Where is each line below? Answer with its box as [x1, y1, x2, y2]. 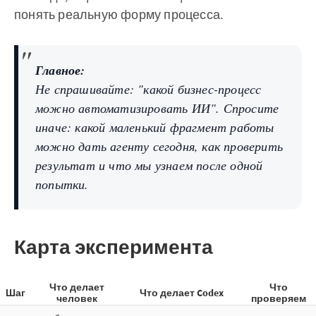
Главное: [35, 61, 85, 80]
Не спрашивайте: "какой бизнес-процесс [35, 80, 262, 98]
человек [56, 292, 97, 305]
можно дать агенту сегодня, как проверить [35, 138, 283, 155]
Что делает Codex [140, 286, 224, 300]
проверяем [251, 292, 306, 305]
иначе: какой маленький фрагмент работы [35, 119, 274, 136]
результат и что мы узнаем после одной [35, 157, 263, 174]
